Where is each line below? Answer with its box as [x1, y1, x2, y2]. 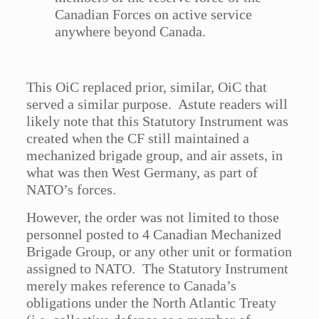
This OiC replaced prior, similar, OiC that [26, 79, 268, 95]
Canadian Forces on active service [55, 6, 253, 23]
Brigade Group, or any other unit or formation [26, 244, 293, 260]
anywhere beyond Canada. [55, 23, 206, 40]
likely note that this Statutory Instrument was [26, 113, 289, 130]
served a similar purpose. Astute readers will [26, 96, 288, 113]
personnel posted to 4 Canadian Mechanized [26, 226, 282, 243]
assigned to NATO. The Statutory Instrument [26, 261, 289, 277]
